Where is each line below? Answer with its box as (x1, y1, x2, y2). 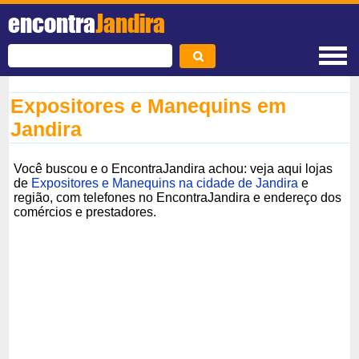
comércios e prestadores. (14, 204, 157, 219)
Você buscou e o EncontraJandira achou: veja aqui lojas (14, 161, 333, 175)
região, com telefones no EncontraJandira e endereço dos (14, 190, 342, 204)
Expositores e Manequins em (10, 95, 287, 117)
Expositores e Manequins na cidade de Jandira (31, 175, 299, 190)
